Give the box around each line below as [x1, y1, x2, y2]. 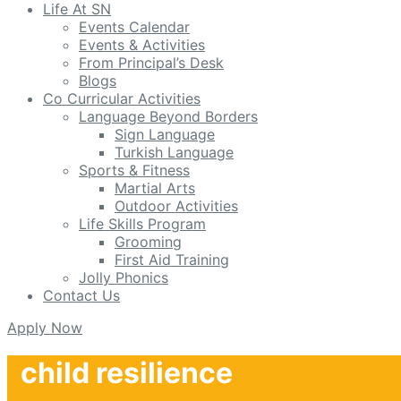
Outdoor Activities [115, 197, 238, 215]
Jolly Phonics [79, 269, 168, 286]
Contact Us [43, 286, 120, 304]
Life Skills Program [79, 215, 206, 233]
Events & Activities [79, 36, 205, 54]
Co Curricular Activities [43, 90, 200, 107]
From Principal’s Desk [79, 54, 224, 72]
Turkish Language [115, 143, 234, 161]
